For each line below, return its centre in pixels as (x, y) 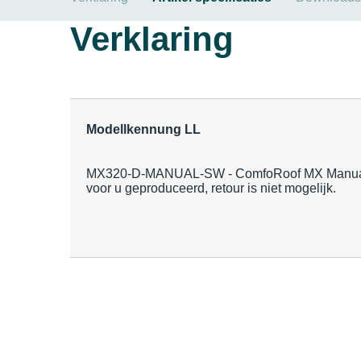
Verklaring (152, 39)
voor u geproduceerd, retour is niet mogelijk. (211, 188)
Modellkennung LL (143, 129)
